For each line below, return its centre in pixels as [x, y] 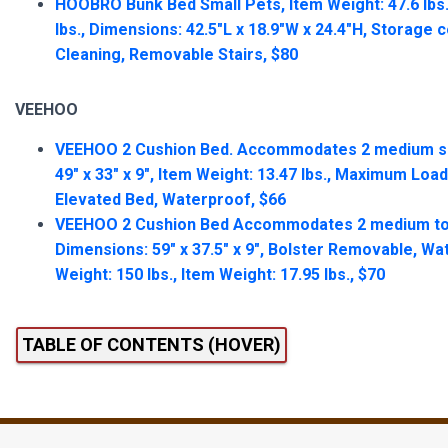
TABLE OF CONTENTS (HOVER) [151, 344]
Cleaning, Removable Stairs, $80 [176, 54]
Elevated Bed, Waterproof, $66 [170, 199]
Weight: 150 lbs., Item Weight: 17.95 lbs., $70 [220, 274]
